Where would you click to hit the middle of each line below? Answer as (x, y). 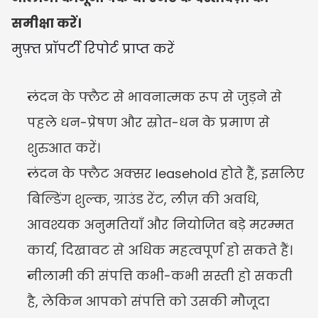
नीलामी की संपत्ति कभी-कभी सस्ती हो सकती (160, 276)
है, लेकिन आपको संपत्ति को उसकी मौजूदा (148, 301)
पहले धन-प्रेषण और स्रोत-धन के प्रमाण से (148, 122)
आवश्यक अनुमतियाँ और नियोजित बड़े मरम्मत (160, 225)
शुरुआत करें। (64, 148)
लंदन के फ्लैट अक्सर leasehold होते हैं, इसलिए (166, 174)
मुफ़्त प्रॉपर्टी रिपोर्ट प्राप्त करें (93, 49)
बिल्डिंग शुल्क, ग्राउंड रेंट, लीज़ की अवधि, (143, 199)
